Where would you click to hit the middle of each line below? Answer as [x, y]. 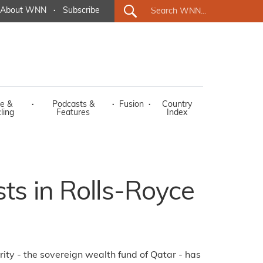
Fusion [131, 105]
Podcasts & [73, 105]
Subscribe [81, 11]
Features [73, 113]
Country [177, 105]
